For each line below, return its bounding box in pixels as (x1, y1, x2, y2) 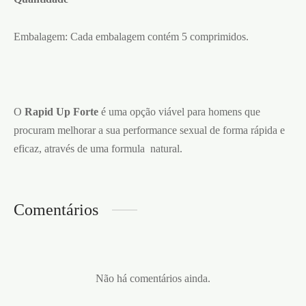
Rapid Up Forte (25, 105, 98, 117)
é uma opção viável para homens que (98, 105, 260, 117)
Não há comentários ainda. (96, 272, 210, 284)
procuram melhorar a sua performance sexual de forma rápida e (14, 124, 285, 136)
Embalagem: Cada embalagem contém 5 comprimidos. (14, 30, 249, 42)
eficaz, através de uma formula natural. (14, 142, 182, 154)
